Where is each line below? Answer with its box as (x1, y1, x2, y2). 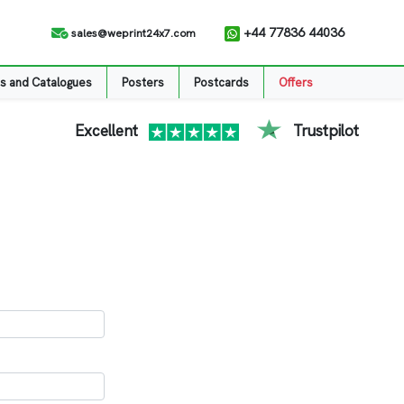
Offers (279, 74, 314, 90)
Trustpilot (293, 120, 359, 141)
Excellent (75, 120, 138, 141)
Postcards (194, 74, 250, 90)
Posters (122, 74, 165, 90)
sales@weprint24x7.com (68, 26, 196, 41)
